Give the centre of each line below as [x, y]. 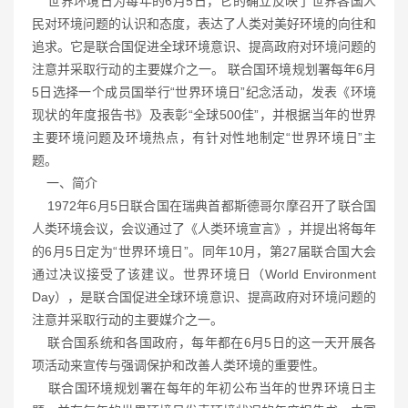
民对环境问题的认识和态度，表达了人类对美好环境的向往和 [204, 24]
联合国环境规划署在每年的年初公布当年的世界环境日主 [204, 388]
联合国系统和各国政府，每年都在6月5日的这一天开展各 [204, 342]
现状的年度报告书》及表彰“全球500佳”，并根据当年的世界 [204, 115]
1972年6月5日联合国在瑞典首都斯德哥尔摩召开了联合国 [204, 206]
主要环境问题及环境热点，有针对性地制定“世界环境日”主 [204, 138]
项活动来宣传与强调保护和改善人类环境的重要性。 [178, 365]
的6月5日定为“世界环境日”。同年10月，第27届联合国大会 [204, 251]
